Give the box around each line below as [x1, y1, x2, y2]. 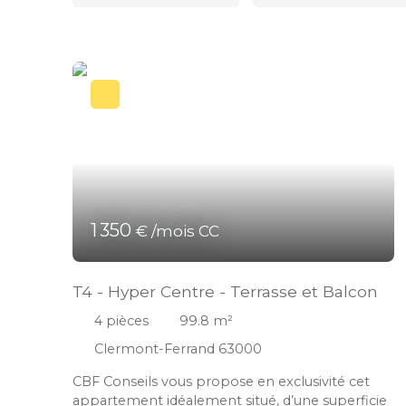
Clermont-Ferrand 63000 [94, 341, 262, 358]
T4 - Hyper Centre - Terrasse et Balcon [72, 282, 378, 302]
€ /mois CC [136, 222, 219, 241]
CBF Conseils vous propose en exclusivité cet [72, 372, 370, 390]
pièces [106, 313, 149, 330]
